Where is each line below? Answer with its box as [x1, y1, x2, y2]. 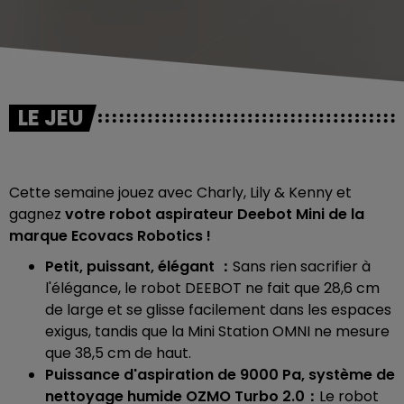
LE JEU [18, 103, 84, 133]
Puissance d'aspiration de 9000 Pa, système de [45, 364, 395, 385]
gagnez [9, 204, 65, 225]
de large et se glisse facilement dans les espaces [45, 299, 391, 320]
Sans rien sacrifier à [233, 256, 371, 277]
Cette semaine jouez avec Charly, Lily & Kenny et [9, 182, 352, 203]
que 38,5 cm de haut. [45, 343, 191, 363]
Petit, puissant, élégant [45, 256, 218, 277]
